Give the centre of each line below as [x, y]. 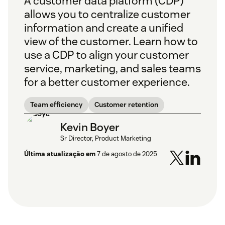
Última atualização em [60, 154]
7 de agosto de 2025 [127, 154]
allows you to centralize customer [107, 14]
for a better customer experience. [107, 82]
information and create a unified [104, 28]
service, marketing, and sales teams [113, 69]
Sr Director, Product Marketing [106, 138]
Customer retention [126, 105]
